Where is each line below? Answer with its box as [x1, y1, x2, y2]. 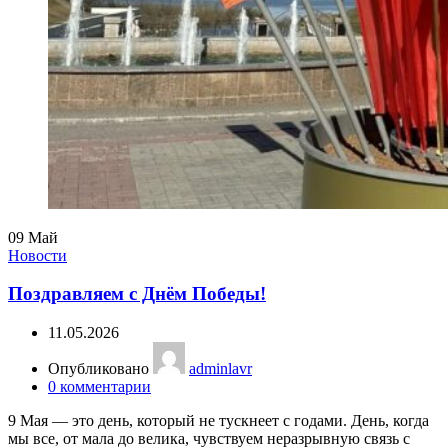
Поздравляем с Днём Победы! [8, 283, 266, 305]
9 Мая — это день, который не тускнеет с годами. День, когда [8, 412, 429, 430]
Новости [8, 246, 67, 264]
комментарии [60, 378, 151, 396]
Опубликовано [48, 360, 153, 378]
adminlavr [189, 360, 252, 378]
